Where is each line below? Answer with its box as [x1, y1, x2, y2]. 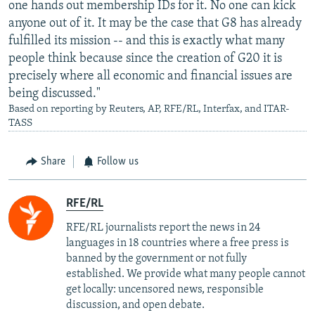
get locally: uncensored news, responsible [66, 283, 264, 295]
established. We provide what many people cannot [66, 268, 305, 280]
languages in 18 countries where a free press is [66, 237, 289, 249]
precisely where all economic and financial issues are [8, 70, 292, 84]
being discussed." [8, 87, 101, 101]
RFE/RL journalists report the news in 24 [66, 221, 260, 233]
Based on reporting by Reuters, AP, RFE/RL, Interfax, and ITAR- [8, 104, 290, 115]
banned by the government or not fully [66, 252, 247, 264]
